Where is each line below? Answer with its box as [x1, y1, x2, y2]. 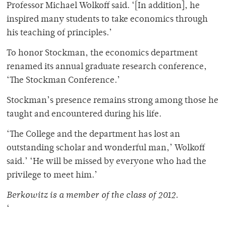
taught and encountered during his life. [7, 110, 161, 120]
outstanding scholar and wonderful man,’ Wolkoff [7, 144, 205, 153]
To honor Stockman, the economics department [7, 49, 198, 59]
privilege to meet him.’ [7, 171, 97, 181]
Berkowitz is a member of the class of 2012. [7, 191, 178, 201]
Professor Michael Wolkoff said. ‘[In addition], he [7, 2, 200, 11]
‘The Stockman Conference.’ [7, 76, 120, 86]
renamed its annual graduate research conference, [7, 63, 207, 72]
